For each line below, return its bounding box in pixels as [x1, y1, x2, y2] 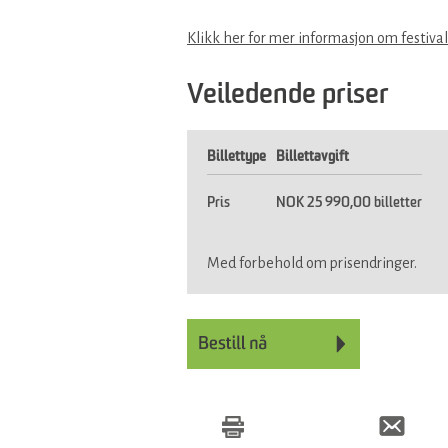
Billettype [207, 150, 266, 165]
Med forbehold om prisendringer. [207, 255, 417, 272]
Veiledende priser [187, 82, 389, 111]
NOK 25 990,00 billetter [276, 196, 422, 211]
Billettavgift [276, 150, 349, 165]
